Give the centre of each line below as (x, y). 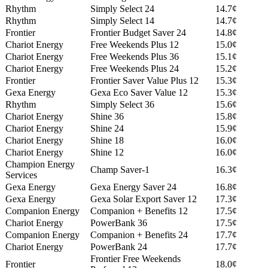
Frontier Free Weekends (135, 259)
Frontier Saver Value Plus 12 (144, 81)
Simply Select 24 (122, 9)
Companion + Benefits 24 (139, 235)
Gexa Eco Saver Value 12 (139, 93)
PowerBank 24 (119, 247)
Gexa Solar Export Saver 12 (144, 199)
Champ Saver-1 (120, 170)
